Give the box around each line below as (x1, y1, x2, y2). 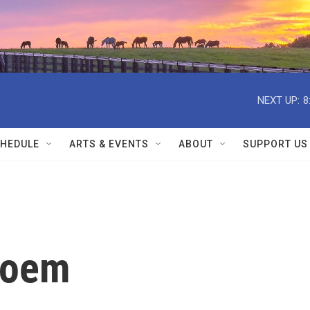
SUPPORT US (243, 138, 308, 149)
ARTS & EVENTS (69, 138, 149, 149)
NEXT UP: (257, 93, 300, 107)
